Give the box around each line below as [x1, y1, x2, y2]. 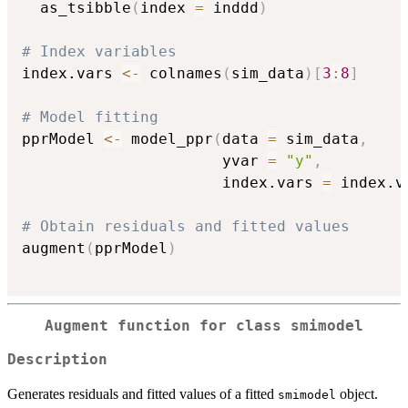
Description [7, 351, 107, 368]
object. [336, 385, 378, 402]
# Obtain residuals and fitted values [22, 218, 350, 236]
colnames [140, 65, 222, 83]
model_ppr [122, 130, 213, 148]
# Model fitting [22, 108, 158, 127]
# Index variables [22, 43, 177, 61]
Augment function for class [45, 318, 291, 335]
